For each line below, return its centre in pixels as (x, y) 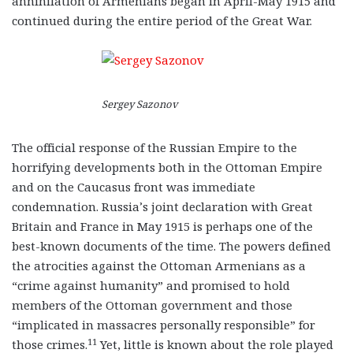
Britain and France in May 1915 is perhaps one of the (162, 227)
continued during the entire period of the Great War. (162, 20)
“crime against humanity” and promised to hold (151, 286)
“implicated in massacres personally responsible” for (163, 325)
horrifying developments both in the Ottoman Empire (167, 167)
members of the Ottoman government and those (152, 305)
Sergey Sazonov (140, 104)
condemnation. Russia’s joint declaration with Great (162, 207)
